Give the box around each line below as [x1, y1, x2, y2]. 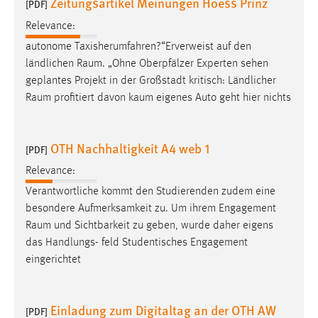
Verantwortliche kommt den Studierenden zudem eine [26, 186, 275, 198]
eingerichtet [26, 254, 81, 266]
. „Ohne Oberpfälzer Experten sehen [102, 57, 268, 70]
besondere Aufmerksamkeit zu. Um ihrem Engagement [26, 203, 276, 215]
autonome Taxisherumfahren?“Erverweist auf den [26, 40, 251, 53]
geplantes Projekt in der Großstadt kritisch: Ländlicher [26, 75, 276, 87]
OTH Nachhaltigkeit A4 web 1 [50, 138, 209, 157]
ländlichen [26, 57, 77, 70]
